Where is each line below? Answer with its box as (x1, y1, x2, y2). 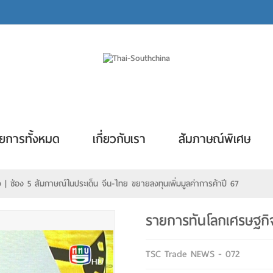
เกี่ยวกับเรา (93, 129, 146, 149)
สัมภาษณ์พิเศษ (179, 129, 250, 149)
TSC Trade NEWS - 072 (146, 246, 239, 262)
